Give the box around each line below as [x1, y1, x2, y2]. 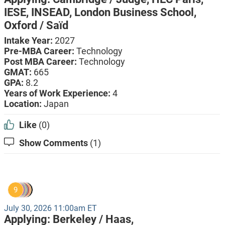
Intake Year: [4, 35, 55, 46]
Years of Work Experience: [4, 88, 113, 99]
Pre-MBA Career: [4, 46, 76, 57]
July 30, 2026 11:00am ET [4, 203, 97, 213]
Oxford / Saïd [4, 19, 68, 32]
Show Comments [19, 138, 88, 149]
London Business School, [74, 6, 196, 19]
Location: [4, 98, 44, 109]
